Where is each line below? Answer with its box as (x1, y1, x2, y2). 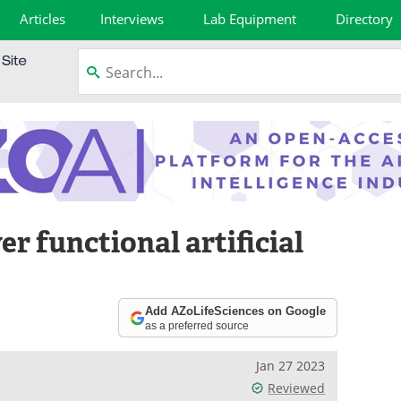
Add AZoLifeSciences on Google (145, 303, 327, 318)
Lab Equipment (203, 10, 297, 28)
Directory (335, 10, 393, 28)
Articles (20, 10, 66, 28)
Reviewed (268, 380, 326, 397)
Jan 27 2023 (256, 357, 326, 374)
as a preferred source (145, 319, 250, 331)
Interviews (99, 10, 164, 28)
